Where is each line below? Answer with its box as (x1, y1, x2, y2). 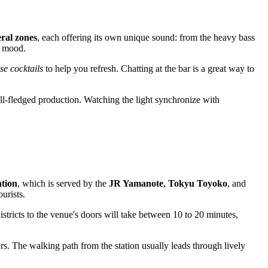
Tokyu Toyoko (168, 178, 227, 188)
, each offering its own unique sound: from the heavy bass (37, 32, 255, 42)
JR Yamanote (109, 178, 163, 188)
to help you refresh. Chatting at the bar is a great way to (43, 63, 254, 74)
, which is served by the (17, 178, 109, 188)
